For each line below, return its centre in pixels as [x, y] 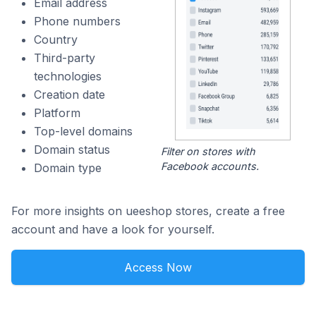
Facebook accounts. [209, 166]
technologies [68, 76]
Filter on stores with [208, 152]
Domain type [68, 168]
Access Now [158, 268]
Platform [57, 113]
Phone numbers [77, 21]
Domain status [72, 150]
